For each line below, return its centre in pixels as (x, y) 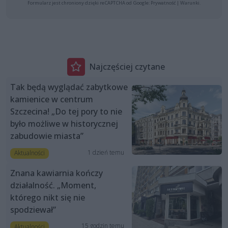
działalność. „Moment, (53, 185)
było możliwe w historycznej (64, 124)
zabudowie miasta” (47, 136)
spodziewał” (33, 209)
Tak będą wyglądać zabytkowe (69, 87)
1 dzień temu (106, 152)
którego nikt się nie (48, 197)
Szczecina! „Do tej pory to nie (66, 112)
